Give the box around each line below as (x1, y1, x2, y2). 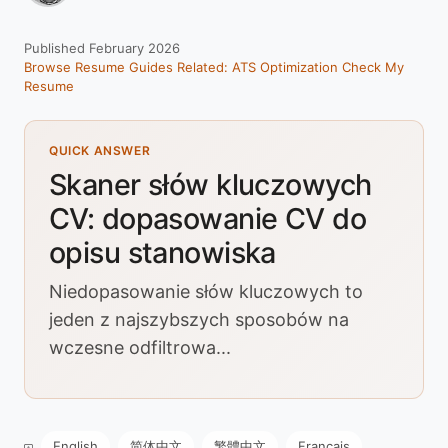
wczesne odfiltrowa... (49, 337, 231, 358)
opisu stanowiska (49, 235, 276, 270)
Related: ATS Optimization (177, 59, 338, 75)
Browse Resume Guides (24, 59, 173, 75)
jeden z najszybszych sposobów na (49, 309, 349, 330)
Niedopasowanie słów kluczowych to (49, 281, 363, 302)
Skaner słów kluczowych (49, 167, 372, 202)
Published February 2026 (24, 40, 180, 56)
